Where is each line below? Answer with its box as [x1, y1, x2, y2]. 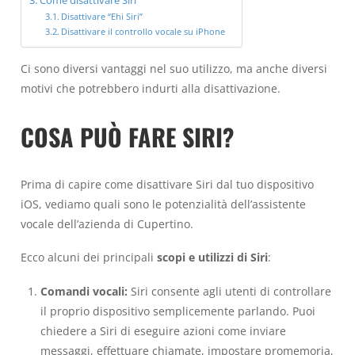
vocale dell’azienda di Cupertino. [21, 216, 193, 231]
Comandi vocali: [40, 283, 128, 299]
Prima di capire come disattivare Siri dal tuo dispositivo [21, 176, 314, 192]
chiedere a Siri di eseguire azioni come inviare [40, 323, 286, 338]
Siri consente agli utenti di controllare [127, 283, 331, 299]
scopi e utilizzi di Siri [157, 250, 268, 265]
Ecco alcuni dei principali [21, 250, 157, 265]
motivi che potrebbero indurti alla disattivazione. [21, 81, 281, 97]
